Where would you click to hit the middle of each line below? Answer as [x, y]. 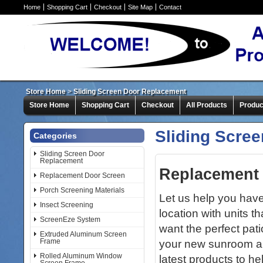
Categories [55, 136]
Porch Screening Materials [82, 190]
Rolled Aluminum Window [81, 256]
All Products [207, 105]
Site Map [140, 7]
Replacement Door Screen [82, 176]
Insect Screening [67, 205]
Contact [170, 7]
